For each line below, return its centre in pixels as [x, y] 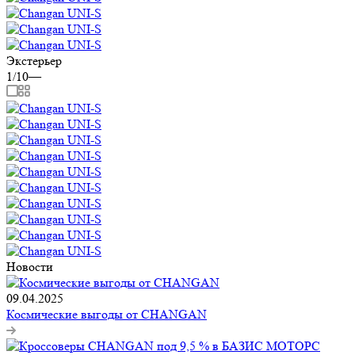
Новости [30, 267]
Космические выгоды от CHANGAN [107, 315]
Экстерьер [34, 61]
